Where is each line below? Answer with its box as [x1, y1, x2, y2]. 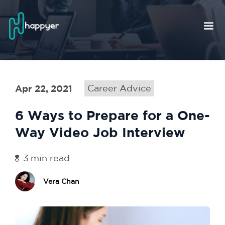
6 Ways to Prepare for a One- [15, 108, 210, 122]
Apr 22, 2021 [15, 83, 72, 93]
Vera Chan [43, 177, 79, 185]
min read [31, 153, 70, 163]
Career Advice [87, 83, 151, 93]
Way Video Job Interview [15, 125, 185, 139]
